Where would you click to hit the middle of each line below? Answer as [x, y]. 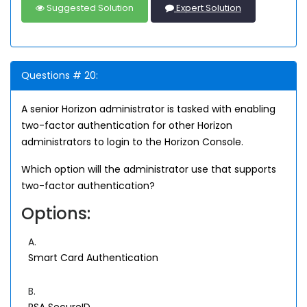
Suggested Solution [89, 8]
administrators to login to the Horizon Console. [132, 142]
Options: [56, 214]
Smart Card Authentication [93, 258]
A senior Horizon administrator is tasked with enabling [148, 109]
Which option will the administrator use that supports [149, 170]
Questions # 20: [60, 76]
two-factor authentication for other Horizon [127, 126]
